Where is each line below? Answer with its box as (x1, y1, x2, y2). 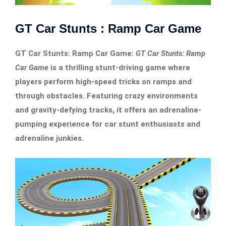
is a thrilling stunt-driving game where (48, 63, 190, 73)
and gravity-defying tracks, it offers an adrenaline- (15, 105, 201, 115)
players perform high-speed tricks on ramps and (15, 77, 192, 87)
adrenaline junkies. (15, 134, 84, 143)
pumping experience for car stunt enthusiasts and (15, 120, 200, 129)
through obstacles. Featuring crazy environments (15, 91, 198, 101)
